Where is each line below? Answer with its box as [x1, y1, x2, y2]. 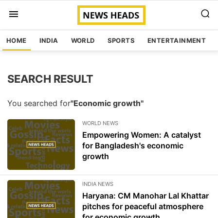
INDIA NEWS [82, 181, 114, 188]
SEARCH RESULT [7, 72, 93, 85]
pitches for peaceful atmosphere [82, 201, 204, 212]
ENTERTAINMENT [147, 36, 206, 44]
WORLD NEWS [82, 119, 119, 127]
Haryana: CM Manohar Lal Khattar [82, 191, 209, 201]
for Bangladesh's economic [82, 140, 184, 150]
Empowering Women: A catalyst [82, 129, 201, 140]
